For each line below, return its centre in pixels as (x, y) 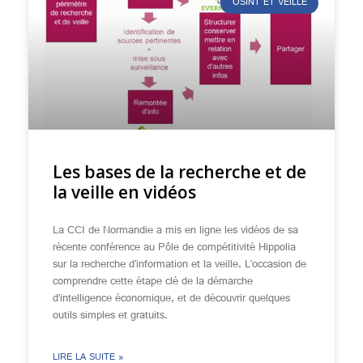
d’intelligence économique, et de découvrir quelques (171, 299)
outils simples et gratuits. (110, 316)
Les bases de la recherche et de (179, 172)
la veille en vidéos (124, 192)
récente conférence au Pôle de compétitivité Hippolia (174, 248)
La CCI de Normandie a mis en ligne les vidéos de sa (175, 231)
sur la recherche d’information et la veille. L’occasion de (179, 265)
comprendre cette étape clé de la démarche (153, 282)
